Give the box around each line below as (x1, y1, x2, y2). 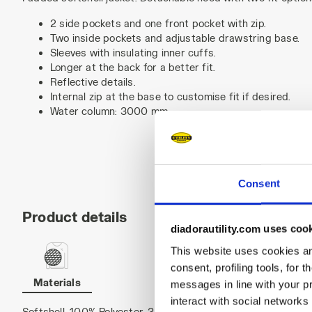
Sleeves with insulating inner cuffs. (50, 47, 217, 58)
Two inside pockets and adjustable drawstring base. (50, 32, 299, 44)
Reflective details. (50, 76, 136, 88)
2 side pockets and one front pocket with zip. (50, 17, 266, 29)
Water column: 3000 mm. (50, 105, 171, 117)
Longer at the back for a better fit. (50, 61, 216, 73)
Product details (22, 208, 127, 225)
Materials (33, 276, 81, 288)
